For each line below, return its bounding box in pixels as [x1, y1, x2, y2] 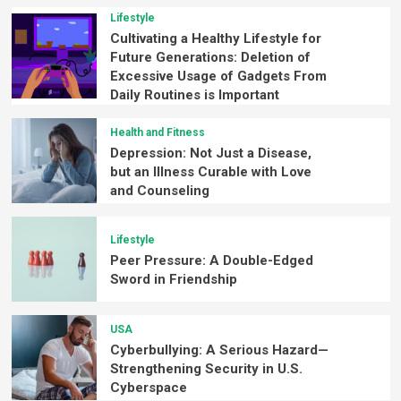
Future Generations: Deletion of [109, 49, 311, 66]
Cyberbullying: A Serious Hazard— [109, 341, 328, 358]
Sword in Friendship [109, 271, 237, 288]
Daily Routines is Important [109, 87, 279, 104]
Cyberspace [109, 379, 187, 396]
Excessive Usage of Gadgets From [109, 68, 327, 85]
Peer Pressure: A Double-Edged [109, 252, 313, 269]
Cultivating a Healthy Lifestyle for [109, 30, 321, 47]
